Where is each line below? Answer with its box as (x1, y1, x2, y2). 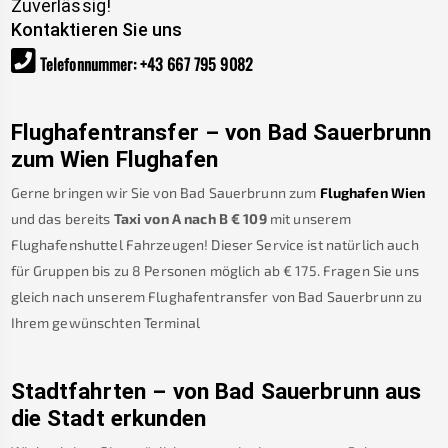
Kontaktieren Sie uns (10, 18, 183, 40)
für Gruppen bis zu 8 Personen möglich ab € (10, 262, 293, 280)
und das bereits (10, 210, 111, 228)
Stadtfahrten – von (10, 378, 209, 406)
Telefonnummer (39, 51, 133, 76)
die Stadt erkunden (10, 405, 206, 433)
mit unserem (269, 210, 352, 228)
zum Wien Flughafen (10, 146, 218, 174)
